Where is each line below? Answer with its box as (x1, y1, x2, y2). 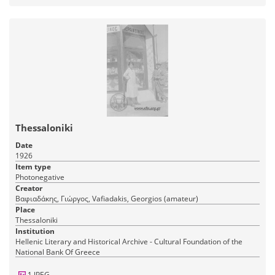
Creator (15, 183, 42, 194)
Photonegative (15, 172, 64, 183)
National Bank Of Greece (15, 247, 100, 258)
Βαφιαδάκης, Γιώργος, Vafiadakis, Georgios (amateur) (15, 193, 198, 204)
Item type (15, 161, 51, 172)
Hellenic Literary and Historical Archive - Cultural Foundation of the (15, 236, 242, 247)
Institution (15, 226, 55, 237)
